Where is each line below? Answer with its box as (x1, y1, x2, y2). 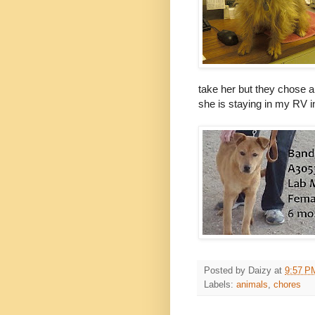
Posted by (204, 266, 248, 276)
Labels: (204, 280, 236, 290)
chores (274, 280, 301, 290)
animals (236, 280, 268, 290)
